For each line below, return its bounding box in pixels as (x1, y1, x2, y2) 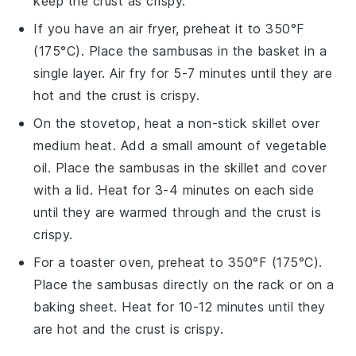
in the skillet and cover (180, 159, 327, 176)
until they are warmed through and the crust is (33, 203, 322, 220)
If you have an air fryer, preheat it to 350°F (33, 20, 305, 37)
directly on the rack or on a (158, 276, 335, 292)
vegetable (265, 137, 327, 153)
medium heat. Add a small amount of (33, 137, 265, 153)
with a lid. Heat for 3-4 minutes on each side (33, 181, 315, 198)
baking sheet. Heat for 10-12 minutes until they (33, 298, 326, 315)
